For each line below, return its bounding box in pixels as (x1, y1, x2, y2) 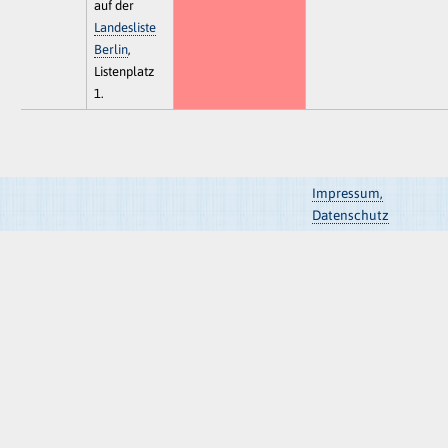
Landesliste (94, 19, 157, 35)
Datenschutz (311, 206, 389, 223)
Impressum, (311, 184, 383, 201)
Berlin (94, 41, 129, 57)
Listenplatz (94, 63, 155, 79)
